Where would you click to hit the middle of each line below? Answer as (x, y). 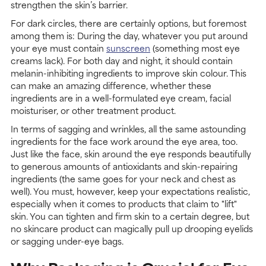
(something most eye (195, 48)
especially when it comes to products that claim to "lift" (124, 204)
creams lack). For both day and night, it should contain (122, 61)
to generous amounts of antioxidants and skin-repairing (124, 166)
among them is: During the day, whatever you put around (129, 36)
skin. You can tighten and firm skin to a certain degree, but (130, 216)
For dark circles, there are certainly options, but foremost (129, 23)
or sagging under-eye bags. (67, 241)
